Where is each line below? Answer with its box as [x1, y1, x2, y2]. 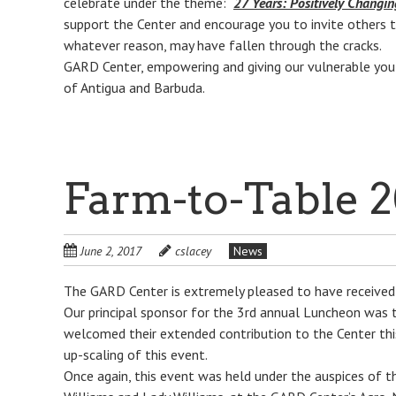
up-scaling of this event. [64, 346, 208, 363]
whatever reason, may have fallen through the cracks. [64, 36, 382, 54]
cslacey [175, 243, 211, 259]
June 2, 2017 [80, 243, 141, 259]
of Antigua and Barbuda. [64, 79, 205, 96]
